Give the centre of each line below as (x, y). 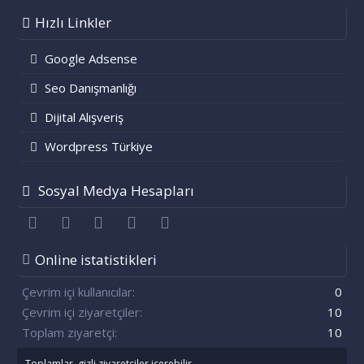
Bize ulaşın (171, 221)
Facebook (69, 221)
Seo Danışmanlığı (91, 88)
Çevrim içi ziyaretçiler (81, 312)
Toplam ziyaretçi (69, 333)
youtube (132, 221)
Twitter (96, 221)
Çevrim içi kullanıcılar (78, 292)
